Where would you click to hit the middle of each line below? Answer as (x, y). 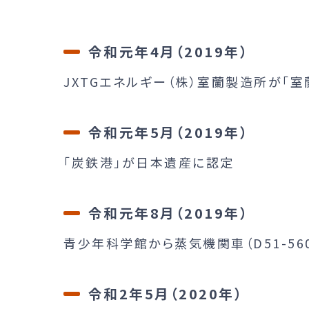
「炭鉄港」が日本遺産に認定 (149, 162)
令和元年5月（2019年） (168, 132)
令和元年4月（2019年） (168, 51)
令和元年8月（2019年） (168, 212)
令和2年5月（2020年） (166, 293)
